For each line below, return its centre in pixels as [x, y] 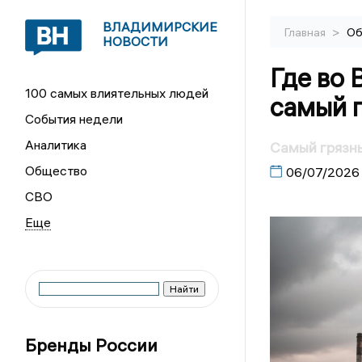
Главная [306, 32]
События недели [74, 119]
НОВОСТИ [136, 41]
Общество [57, 170]
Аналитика [56, 145]
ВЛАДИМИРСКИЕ [160, 27]
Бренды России [92, 345]
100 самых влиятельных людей [117, 93]
